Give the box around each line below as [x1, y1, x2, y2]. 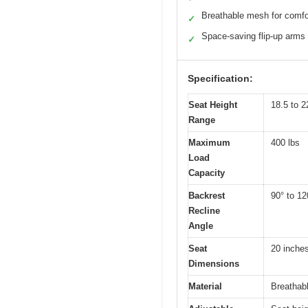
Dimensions [188, 258, 239, 269]
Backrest [188, 190, 225, 201]
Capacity [188, 168, 225, 179]
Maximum [188, 137, 230, 148]
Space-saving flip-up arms [201, 31, 305, 42]
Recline [188, 206, 220, 217]
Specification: [188, 73, 253, 85]
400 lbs [271, 137, 300, 148]
